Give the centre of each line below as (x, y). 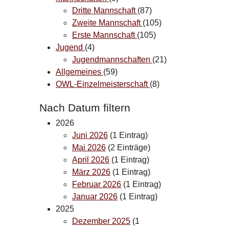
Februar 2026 (97, 184)
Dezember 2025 (101, 221)
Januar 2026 (95, 196)
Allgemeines (79, 72)
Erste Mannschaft (105, 35)
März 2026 (91, 172)
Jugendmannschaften (112, 59)
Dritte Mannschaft (105, 10)
